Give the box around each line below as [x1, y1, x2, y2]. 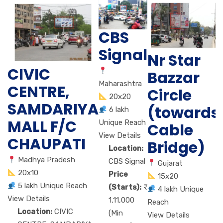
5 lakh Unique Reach [18, 181, 88, 191]
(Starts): [109, 183, 141, 192]
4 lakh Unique [158, 184, 204, 194]
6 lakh [109, 105, 129, 114]
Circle [147, 85, 192, 106]
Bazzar [147, 67, 200, 89]
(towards [147, 102, 220, 123]
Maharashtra [99, 79, 142, 89]
